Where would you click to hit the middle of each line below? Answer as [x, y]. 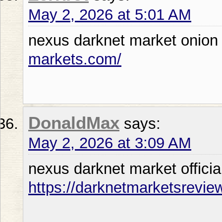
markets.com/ [75, 59]
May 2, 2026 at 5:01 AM [110, 14]
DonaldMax [74, 123]
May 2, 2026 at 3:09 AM [110, 143]
